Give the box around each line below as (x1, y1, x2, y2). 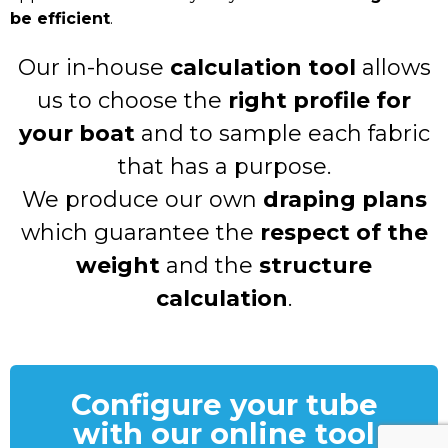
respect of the (259, 218, 428, 246)
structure (259, 251, 372, 279)
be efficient (10, 8, 110, 28)
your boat (18, 119, 135, 147)
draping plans (262, 185, 427, 213)
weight (76, 251, 160, 279)
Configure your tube (70, 386, 378, 422)
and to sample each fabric (134, 119, 430, 147)
